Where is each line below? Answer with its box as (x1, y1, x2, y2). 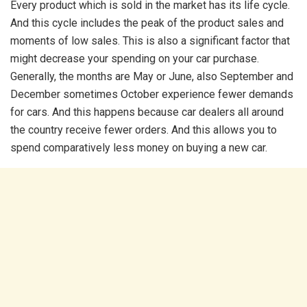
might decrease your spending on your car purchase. (10, 52, 259, 66)
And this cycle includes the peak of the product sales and (10, 16, 284, 30)
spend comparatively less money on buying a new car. (10, 141, 267, 155)
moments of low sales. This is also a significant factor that (10, 34, 290, 48)
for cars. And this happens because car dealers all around (10, 106, 284, 119)
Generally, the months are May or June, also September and (10, 70, 293, 84)
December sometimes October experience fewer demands (10, 88, 293, 101)
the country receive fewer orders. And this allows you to (10, 123, 277, 137)
